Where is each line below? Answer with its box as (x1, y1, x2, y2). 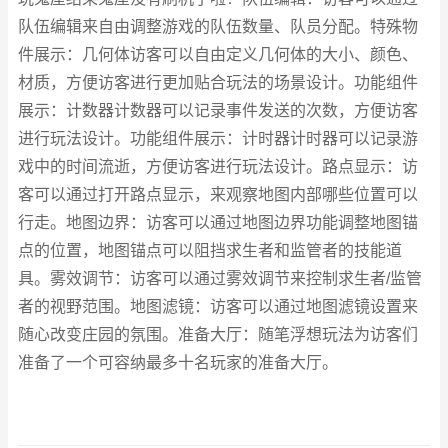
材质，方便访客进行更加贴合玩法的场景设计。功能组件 (18, 74, 418, 91)
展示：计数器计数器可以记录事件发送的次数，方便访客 (18, 102, 418, 119)
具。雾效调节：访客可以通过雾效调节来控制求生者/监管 (18, 270, 422, 287)
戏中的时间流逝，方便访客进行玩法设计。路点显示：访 (18, 158, 418, 175)
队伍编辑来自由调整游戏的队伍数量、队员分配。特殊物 (18, 18, 418, 35)
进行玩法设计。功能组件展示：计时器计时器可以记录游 (18, 130, 418, 147)
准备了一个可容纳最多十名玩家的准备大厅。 (18, 354, 338, 371)
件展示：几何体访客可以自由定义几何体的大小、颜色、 (18, 46, 418, 63)
